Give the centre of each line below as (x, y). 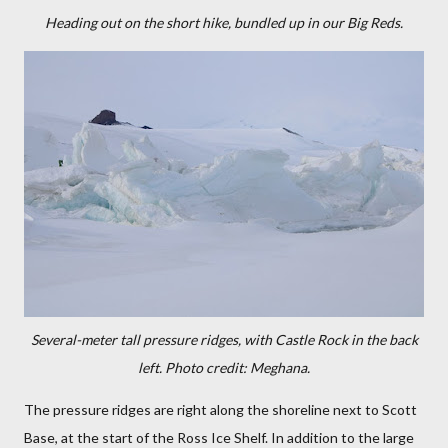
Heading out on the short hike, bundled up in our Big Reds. (224, 22)
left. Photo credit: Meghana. (224, 367)
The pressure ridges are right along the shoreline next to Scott (220, 409)
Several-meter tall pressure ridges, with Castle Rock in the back (224, 339)
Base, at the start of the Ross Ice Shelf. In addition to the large (219, 437)
